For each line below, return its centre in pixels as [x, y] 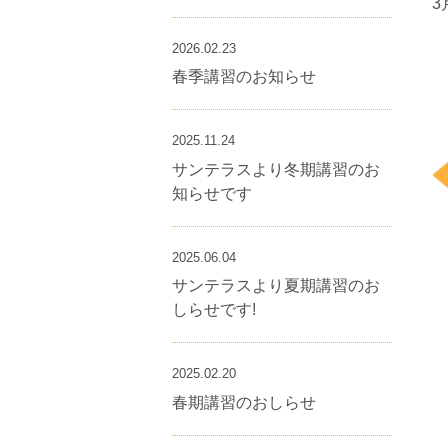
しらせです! [214, 309]
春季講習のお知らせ [244, 76]
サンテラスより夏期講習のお [276, 285]
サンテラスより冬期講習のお [276, 168]
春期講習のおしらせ [244, 401]
